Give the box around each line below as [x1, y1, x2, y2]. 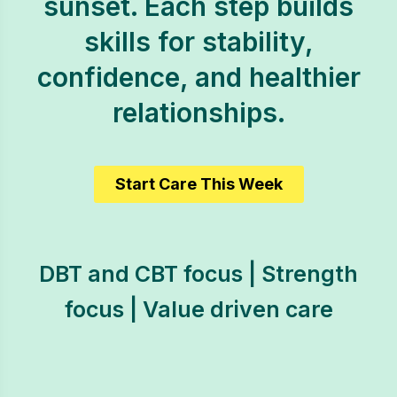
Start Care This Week [114, 175, 283, 193]
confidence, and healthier [36, 61, 361, 93]
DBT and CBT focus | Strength [39, 261, 358, 287]
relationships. [112, 97, 285, 128]
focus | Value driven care [64, 296, 333, 323]
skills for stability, [83, 26, 314, 58]
